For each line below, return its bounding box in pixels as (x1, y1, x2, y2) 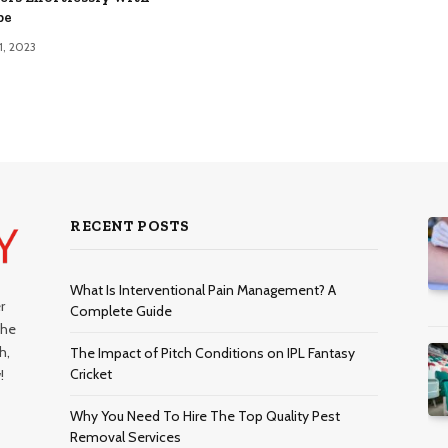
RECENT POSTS (70, 216, 190, 235)
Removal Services (70, 427, 181, 446)
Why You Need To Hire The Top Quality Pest (70, 406, 340, 425)
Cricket (70, 364, 112, 383)
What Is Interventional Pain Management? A (70, 280, 336, 299)
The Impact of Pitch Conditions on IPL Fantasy (70, 343, 355, 362)
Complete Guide (70, 301, 172, 320)
